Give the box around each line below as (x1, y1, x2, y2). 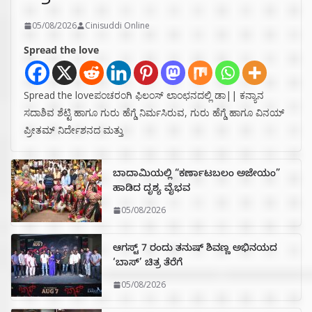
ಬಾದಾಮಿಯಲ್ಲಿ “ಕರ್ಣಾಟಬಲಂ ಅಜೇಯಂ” (113, 169, 280, 182)
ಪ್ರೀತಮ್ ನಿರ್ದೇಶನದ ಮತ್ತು (24, 123, 123, 137)
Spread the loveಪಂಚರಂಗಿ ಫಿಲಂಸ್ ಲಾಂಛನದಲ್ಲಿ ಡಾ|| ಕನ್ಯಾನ (24, 88, 264, 102)
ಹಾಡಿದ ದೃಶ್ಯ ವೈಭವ (113, 183, 190, 197)
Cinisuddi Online (85, 19, 150, 32)
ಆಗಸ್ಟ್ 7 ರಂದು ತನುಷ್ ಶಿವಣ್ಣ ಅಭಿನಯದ (113, 243, 277, 257)
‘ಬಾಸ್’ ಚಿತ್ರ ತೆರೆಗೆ (113, 258, 182, 272)
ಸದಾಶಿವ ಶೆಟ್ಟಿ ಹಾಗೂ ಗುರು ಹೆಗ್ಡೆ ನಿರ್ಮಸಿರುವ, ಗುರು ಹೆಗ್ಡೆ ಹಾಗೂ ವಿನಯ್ (24, 106, 284, 120)
